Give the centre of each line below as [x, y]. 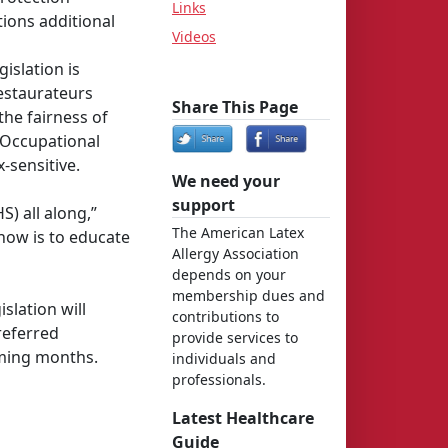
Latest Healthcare [243, 418]
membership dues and [248, 295]
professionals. [219, 379]
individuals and [224, 358]
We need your [226, 181]
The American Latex [238, 232]
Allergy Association [235, 253]
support [203, 205]
